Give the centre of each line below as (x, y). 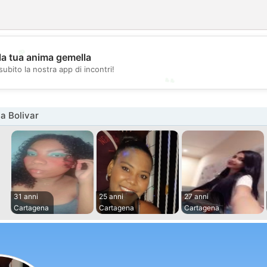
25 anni (111, 196)
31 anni (26, 196)
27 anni (196, 196)
